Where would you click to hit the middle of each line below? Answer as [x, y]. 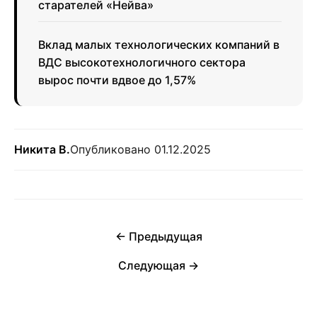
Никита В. [42, 149]
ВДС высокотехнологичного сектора [142, 62]
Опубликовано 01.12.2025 [140, 149]
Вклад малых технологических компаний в [159, 45]
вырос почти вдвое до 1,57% [117, 80]
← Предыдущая [158, 236]
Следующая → [158, 265]
